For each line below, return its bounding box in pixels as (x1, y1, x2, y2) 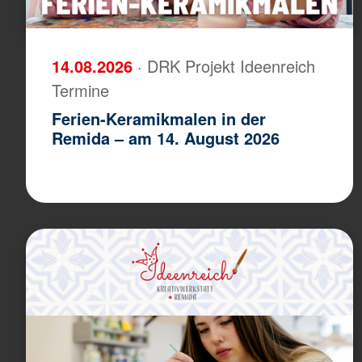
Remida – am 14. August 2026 (52, 125, 280, 149)
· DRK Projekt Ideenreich (137, 53, 315, 78)
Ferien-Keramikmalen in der (52, 106, 266, 130)
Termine (52, 78, 109, 102)
